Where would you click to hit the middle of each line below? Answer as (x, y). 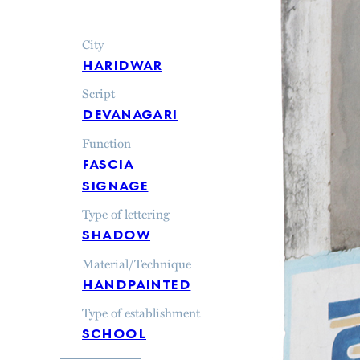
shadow (117, 233)
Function (107, 142)
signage (115, 183)
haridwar (122, 63)
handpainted (137, 282)
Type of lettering (126, 214)
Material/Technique (137, 263)
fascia (108, 162)
